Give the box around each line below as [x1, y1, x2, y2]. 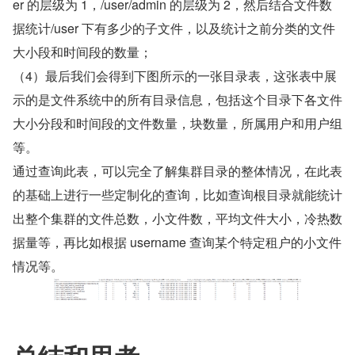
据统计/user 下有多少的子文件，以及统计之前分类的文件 [13, 19, 335, 38]
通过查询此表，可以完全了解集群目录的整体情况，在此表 [13, 162, 342, 181]
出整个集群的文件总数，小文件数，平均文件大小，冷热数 [13, 209, 342, 228]
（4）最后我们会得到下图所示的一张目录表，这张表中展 [13, 67, 337, 86]
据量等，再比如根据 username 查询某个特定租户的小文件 [13, 233, 342, 252]
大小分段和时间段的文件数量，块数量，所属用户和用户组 [13, 114, 342, 133]
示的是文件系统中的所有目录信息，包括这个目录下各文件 [13, 90, 342, 109]
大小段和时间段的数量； [13, 43, 152, 62]
